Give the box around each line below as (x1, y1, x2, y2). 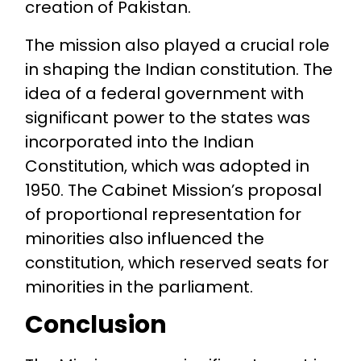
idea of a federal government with (24, 82, 304, 106)
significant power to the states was (24, 106, 310, 130)
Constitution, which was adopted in (24, 155, 309, 178)
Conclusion (24, 307, 167, 342)
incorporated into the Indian (24, 131, 254, 154)
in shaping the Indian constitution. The (24, 58, 333, 81)
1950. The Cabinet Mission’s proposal (24, 179, 322, 202)
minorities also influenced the (24, 227, 264, 251)
